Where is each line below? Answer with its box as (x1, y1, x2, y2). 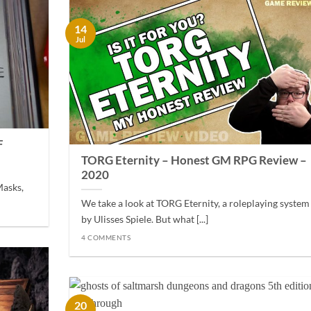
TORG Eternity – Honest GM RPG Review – (81, 153, 308, 168)
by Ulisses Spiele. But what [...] (81, 213, 209, 226)
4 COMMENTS (81, 233, 131, 242)
